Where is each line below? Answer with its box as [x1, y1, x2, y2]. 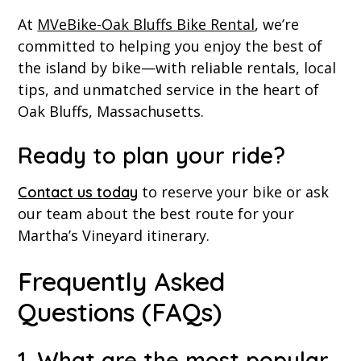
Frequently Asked [18, 265, 226, 298]
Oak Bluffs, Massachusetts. [18, 102, 209, 122]
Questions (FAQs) [18, 296, 230, 329]
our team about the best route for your [18, 204, 295, 224]
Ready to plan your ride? [18, 141, 286, 170]
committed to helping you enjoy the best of [18, 36, 323, 56]
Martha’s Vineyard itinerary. [18, 226, 210, 246]
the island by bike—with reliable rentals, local [18, 58, 337, 78]
